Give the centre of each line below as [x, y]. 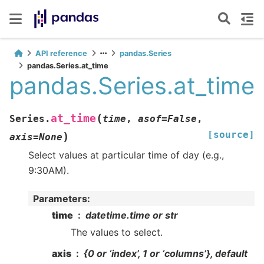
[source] [231, 135]
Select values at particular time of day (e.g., [126, 155]
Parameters [60, 199]
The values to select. [117, 232]
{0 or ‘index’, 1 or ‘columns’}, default [166, 253]
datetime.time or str [132, 215]
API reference [61, 53]
